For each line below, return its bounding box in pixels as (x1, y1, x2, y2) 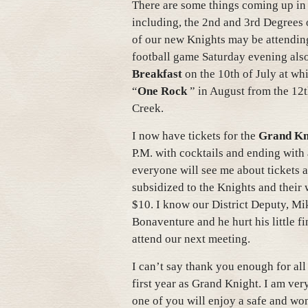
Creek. (132, 102, 164, 115)
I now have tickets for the (132, 129, 258, 142)
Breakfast (132, 67, 182, 80)
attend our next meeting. (132, 232, 250, 245)
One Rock (137, 85, 187, 98)
